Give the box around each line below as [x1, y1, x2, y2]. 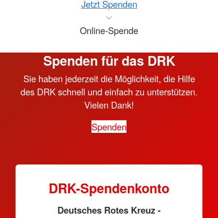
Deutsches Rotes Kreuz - [57, 203, 161, 217]
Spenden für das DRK [43, 51, 175, 70]
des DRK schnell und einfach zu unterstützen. [20, 85, 198, 98]
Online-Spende [80, 23, 138, 36]
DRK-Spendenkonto [49, 179, 169, 197]
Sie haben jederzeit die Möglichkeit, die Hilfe [23, 72, 195, 85]
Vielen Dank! [84, 98, 134, 111]
